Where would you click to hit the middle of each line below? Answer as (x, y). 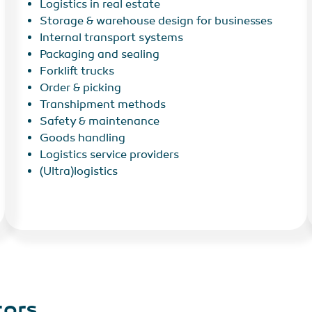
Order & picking (80, 88)
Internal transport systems (111, 38)
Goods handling (82, 138)
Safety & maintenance (99, 122)
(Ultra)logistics (78, 172)
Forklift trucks (77, 71)
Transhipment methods (102, 105)
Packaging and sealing (99, 55)
